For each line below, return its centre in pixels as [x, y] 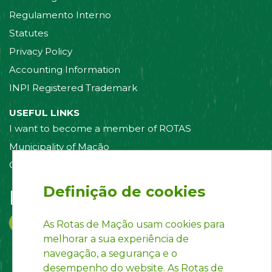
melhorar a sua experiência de [116, 239]
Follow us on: [75, 197]
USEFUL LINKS [44, 112]
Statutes [29, 33]
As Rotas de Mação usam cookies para [134, 224]
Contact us [34, 165]
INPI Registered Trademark [73, 87]
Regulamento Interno [60, 15]
